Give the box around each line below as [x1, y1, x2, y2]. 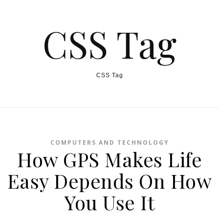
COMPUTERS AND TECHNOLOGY [50, 138, 169, 147]
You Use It [65, 189, 154, 215]
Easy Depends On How [7, 168, 212, 194]
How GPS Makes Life [17, 146, 202, 172]
